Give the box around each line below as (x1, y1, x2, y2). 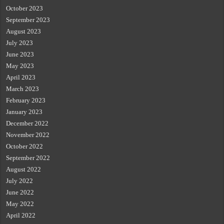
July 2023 (6, 38, 33, 46)
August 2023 (6, 27, 41, 35)
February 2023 (6, 96, 46, 104)
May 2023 (6, 61, 34, 69)
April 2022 (6, 211, 36, 219)
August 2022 (6, 165, 41, 173)
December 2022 (6, 119, 49, 127)
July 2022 (6, 176, 33, 184)
